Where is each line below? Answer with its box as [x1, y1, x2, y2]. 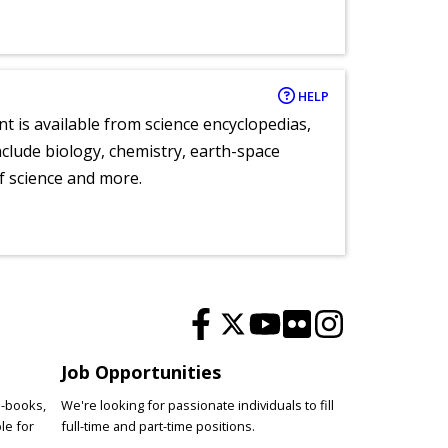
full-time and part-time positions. [60, 416, 255, 435]
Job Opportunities [60, 359, 221, 384]
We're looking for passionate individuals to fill [60, 395, 334, 414]
